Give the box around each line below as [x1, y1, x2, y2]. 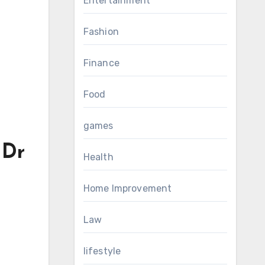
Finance [83, 57, 119, 69]
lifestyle [83, 245, 121, 257]
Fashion [83, 26, 119, 37]
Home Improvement [83, 183, 172, 194]
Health [83, 151, 114, 163]
